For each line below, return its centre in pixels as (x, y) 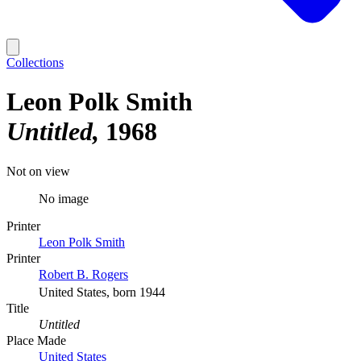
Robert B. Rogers (83, 274)
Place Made (36, 340)
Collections (35, 62)
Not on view (38, 171)
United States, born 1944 (102, 292)
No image (64, 198)
